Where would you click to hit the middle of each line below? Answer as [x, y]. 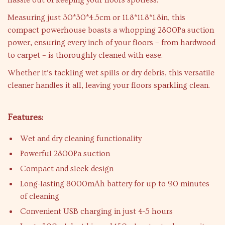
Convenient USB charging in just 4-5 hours [96, 211]
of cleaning [40, 196]
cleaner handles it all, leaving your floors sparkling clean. [109, 85]
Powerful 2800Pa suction [65, 154]
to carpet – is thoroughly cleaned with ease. [85, 55]
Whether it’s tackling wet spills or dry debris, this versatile [111, 73]
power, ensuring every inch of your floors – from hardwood [111, 43]
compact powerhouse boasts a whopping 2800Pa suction [111, 30]
